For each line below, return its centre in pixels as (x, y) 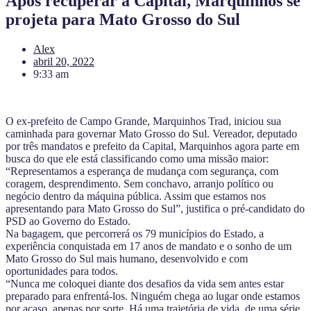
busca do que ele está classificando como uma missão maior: (137, 158)
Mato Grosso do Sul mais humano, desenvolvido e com (127, 258)
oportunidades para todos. (62, 271)
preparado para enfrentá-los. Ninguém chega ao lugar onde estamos (153, 296)
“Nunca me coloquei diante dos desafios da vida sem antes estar (145, 283)
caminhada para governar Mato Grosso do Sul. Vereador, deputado (151, 133)
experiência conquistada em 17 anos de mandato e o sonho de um (149, 246)
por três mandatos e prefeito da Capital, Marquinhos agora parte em (152, 146)
